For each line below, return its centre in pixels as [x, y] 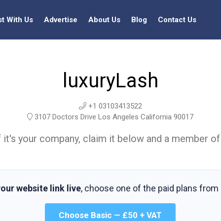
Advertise [61, 20]
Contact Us [177, 20]
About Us [104, 20]
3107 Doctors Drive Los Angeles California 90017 [113, 117]
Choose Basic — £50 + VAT [110, 215]
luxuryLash [110, 81]
